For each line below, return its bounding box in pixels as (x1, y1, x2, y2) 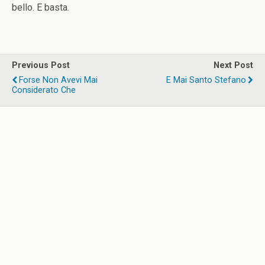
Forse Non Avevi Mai (19, 75, 98, 85)
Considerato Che (12, 85, 76, 95)
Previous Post (12, 60, 70, 70)
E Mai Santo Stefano (166, 75, 246, 85)
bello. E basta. (12, 2, 69, 13)
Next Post (214, 60, 253, 70)
